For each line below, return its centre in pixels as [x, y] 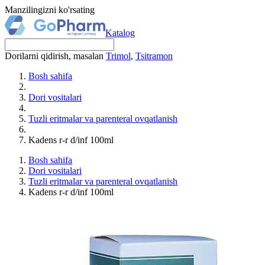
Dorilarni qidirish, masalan [55, 56]
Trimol [118, 56]
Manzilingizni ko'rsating [50, 10]
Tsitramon [154, 56]
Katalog [120, 33]
